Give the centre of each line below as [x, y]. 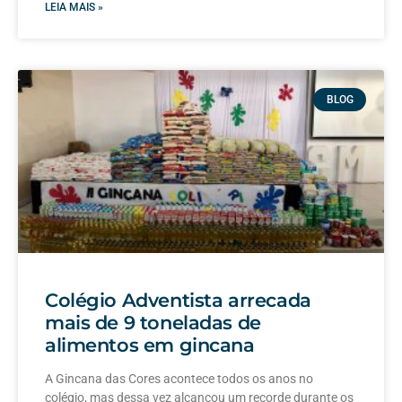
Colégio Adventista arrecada [178, 300]
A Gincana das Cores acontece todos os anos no [179, 378]
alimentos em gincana [150, 345]
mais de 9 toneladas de [153, 322]
